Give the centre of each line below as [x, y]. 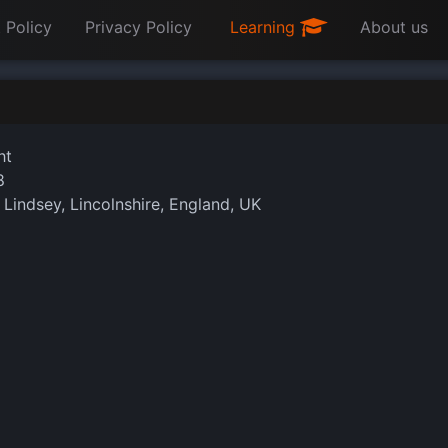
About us [394, 27]
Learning [265, 27]
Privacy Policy [138, 27]
